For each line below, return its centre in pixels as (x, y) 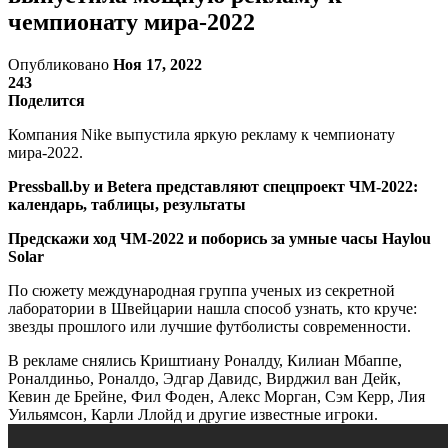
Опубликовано (60, 64)
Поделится (46, 100)
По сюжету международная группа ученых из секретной (201, 290)
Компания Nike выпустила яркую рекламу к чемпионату (201, 134)
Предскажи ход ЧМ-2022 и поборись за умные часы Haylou (219, 238)
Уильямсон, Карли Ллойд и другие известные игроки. (193, 414)
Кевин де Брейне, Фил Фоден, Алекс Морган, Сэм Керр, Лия (216, 396)
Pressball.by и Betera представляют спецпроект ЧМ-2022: (213, 186)
